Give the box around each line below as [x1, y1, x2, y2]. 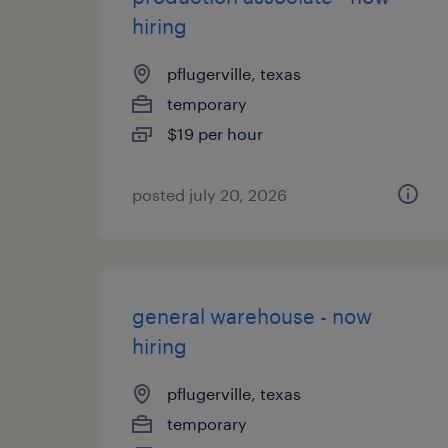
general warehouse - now [132, 304, 372, 328]
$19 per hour [167, 124, 263, 143]
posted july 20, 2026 [132, 185, 287, 204]
